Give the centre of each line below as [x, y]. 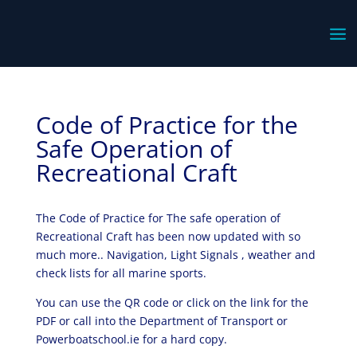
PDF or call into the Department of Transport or [161, 321]
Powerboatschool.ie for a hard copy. [131, 339]
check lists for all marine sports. [121, 273]
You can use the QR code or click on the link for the [172, 302]
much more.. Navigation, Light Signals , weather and [175, 255]
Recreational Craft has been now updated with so [168, 236]
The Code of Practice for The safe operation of [158, 218]
